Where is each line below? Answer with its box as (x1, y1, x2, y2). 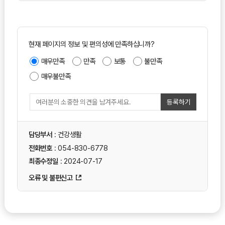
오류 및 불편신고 (28, 173, 73, 182)
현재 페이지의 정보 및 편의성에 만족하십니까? (28, 39, 155, 48)
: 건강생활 (52, 130, 82, 139)
